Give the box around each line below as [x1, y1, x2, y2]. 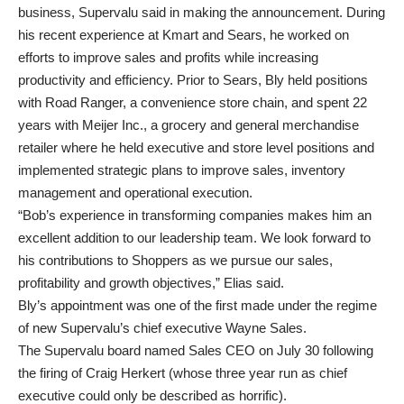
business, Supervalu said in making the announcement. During [18, 5, 385, 20]
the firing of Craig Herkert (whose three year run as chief [18, 365, 347, 381]
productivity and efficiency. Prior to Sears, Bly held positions [18, 72, 368, 87]
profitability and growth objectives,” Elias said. [18, 275, 284, 290]
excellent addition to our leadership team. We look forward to [18, 230, 371, 245]
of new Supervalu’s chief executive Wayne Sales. [18, 320, 307, 335]
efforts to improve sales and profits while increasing [18, 50, 318, 65]
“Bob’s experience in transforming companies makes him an [18, 207, 372, 223]
